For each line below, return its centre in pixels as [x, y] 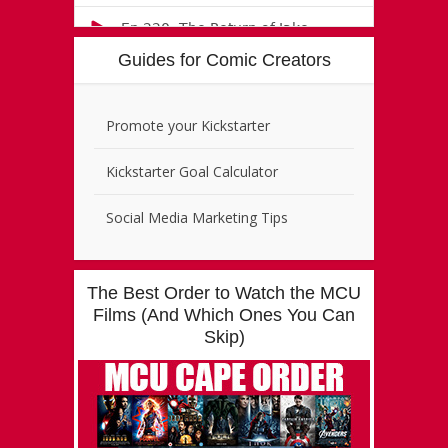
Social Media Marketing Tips [197, 217]
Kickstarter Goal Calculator [192, 171]
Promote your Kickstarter [188, 125]
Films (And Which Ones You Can [224, 314]
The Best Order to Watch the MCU [224, 292]
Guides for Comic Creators [224, 59]
